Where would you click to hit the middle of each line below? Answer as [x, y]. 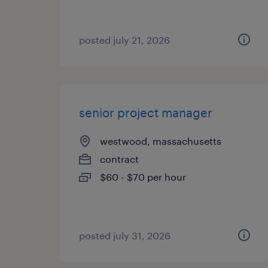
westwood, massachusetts [161, 141]
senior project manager [146, 112]
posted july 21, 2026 [124, 40]
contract [119, 159]
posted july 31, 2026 [125, 235]
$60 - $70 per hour [143, 177]
